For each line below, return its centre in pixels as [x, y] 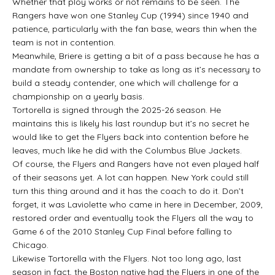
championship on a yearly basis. [78, 96]
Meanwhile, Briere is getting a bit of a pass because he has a [136, 56]
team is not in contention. [64, 42]
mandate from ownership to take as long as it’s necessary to [137, 69]
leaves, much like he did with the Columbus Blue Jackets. [127, 150]
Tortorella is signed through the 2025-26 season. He [117, 110]
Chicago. [30, 245]
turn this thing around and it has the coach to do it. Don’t [128, 191]
